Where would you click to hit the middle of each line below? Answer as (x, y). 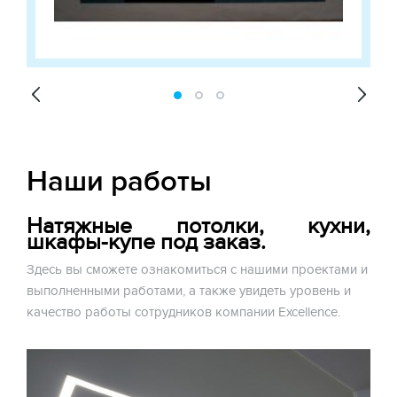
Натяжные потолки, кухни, (198, 226)
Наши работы (119, 182)
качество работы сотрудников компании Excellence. (183, 312)
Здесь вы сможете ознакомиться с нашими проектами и (197, 269)
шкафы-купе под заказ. (146, 242)
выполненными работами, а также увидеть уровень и (189, 291)
